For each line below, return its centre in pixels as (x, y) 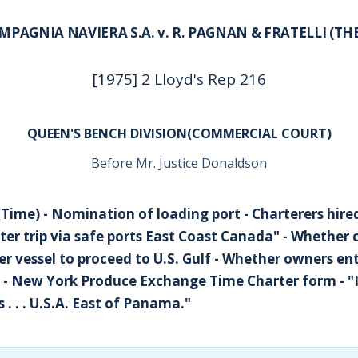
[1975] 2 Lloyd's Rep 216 (179, 79)
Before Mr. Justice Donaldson (179, 163)
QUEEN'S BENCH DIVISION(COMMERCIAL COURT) (179, 133)
